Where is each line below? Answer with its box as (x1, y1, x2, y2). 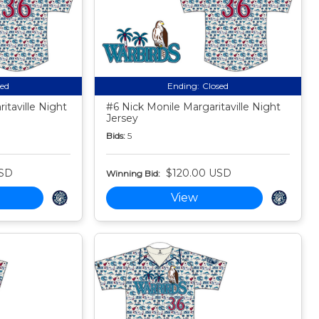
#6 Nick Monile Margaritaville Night (106, 100, 281, 114)
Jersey (106, 112, 139, 125)
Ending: (167, 80, 200, 92)
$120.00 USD (166, 167, 232, 180)
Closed (202, 80, 229, 92)
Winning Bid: (106, 167, 161, 179)
